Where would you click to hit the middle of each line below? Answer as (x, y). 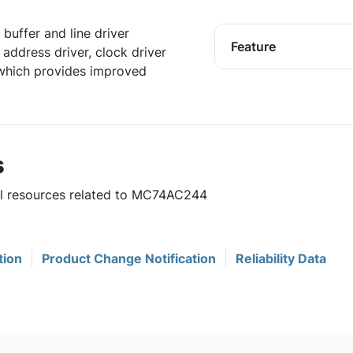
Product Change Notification (129, 258)
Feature (253, 46)
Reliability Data (281, 258)
